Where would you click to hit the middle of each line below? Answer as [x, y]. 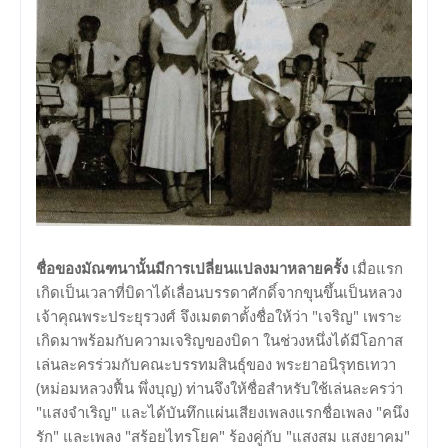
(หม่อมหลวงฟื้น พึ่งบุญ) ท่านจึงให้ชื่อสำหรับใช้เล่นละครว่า [219, 387]
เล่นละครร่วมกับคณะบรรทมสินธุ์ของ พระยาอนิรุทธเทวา [216, 363]
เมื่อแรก [375, 267]
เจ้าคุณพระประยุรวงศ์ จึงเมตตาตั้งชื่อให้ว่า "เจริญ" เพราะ [219, 315]
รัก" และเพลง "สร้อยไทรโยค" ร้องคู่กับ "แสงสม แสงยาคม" [223, 435]
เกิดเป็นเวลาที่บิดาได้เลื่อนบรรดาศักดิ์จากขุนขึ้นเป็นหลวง [219, 291]
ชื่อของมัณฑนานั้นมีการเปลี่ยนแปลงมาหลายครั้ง [192, 267]
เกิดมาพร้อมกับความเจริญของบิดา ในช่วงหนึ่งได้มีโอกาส [219, 339]
